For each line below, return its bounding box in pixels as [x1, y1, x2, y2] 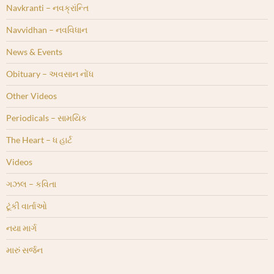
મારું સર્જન [6, 245, 43, 256]
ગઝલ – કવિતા [6, 179, 56, 190]
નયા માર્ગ [6, 223, 37, 234]
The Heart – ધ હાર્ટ [6, 135, 72, 146]
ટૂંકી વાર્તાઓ [6, 201, 47, 212]
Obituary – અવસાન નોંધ [6, 68, 94, 80]
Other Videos [6, 91, 57, 102]
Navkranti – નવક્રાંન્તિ [6, 2, 89, 13]
